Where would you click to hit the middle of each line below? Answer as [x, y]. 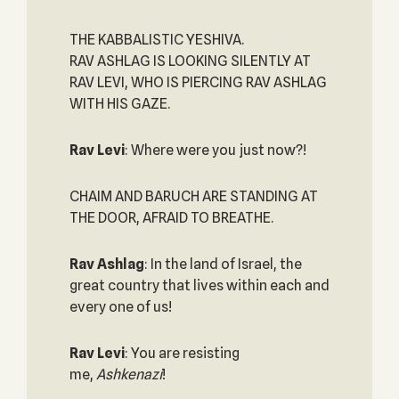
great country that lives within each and [199, 285]
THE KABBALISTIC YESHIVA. [156, 40]
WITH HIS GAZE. [119, 104]
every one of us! [120, 307]
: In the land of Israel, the [223, 264]
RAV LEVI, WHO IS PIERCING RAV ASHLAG [198, 82]
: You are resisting [182, 353]
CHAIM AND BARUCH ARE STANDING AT [193, 196]
